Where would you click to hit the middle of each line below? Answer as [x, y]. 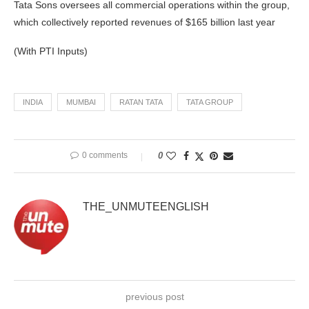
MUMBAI [81, 102]
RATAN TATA [141, 102]
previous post [154, 297]
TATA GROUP [210, 102]
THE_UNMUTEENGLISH [146, 207]
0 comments [105, 156]
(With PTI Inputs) [51, 51]
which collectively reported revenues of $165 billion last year [144, 22]
